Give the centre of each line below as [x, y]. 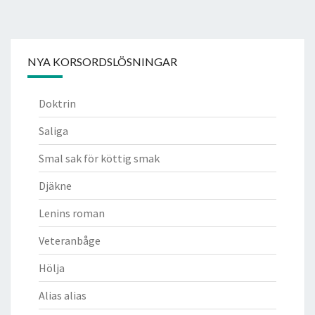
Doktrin [57, 103]
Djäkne [55, 185]
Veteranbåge [70, 240]
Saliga [53, 130]
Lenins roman [72, 213]
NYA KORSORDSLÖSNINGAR [102, 61]
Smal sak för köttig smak [99, 158]
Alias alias [63, 295]
